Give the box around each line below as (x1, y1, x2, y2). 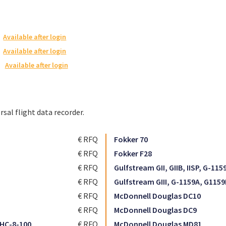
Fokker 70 (114, 134, 148, 144)
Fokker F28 (114, 148, 152, 158)
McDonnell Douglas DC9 (114, 205, 197, 215)
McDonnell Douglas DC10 (114, 191, 201, 201)
